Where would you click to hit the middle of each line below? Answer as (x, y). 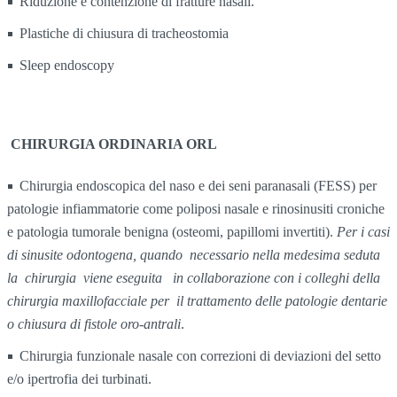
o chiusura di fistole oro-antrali (94, 324)
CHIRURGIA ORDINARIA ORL (114, 144)
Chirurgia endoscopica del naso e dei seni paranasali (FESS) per (198, 186)
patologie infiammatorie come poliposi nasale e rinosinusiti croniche (196, 209)
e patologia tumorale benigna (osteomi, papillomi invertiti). (172, 232)
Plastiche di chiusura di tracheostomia (124, 34)
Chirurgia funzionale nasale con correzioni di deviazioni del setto (200, 356)
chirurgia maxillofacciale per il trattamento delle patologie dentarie (197, 301)
